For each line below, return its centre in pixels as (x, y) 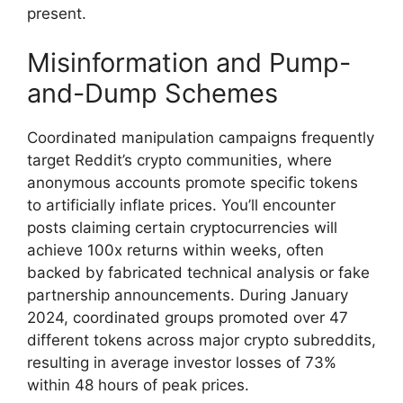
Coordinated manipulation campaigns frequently (201, 138)
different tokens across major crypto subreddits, (201, 340)
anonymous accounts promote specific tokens (193, 183)
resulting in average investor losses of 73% (182, 363)
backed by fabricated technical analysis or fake (198, 273)
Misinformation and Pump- (189, 63)
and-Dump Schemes (152, 94)
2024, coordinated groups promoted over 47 (188, 318)
